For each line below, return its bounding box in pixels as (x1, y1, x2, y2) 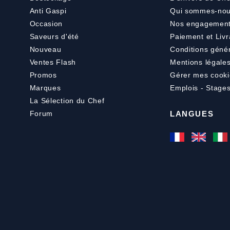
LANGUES (170, 109, 214, 119)
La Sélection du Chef (29, 96, 105, 105)
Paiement (170, 32, 204, 41)
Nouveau (29, 45, 62, 53)
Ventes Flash (29, 57, 76, 66)
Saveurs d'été (29, 32, 79, 41)
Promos (29, 70, 57, 79)
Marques (29, 83, 61, 92)
